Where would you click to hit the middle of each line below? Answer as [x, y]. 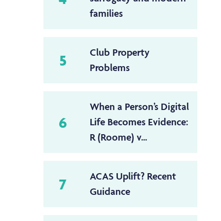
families [106, 14]
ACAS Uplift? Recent [133, 176]
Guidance [110, 192]
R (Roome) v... [118, 137]
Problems [110, 68]
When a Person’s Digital [139, 107]
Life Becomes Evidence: [139, 122]
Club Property [120, 53]
